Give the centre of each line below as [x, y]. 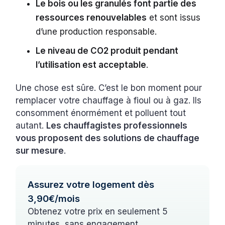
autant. [31, 125]
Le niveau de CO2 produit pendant [107, 50]
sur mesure [40, 150]
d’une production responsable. [98, 31]
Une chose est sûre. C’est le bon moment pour [109, 88]
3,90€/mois [54, 198]
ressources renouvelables [91, 17]
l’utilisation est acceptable [91, 65]
